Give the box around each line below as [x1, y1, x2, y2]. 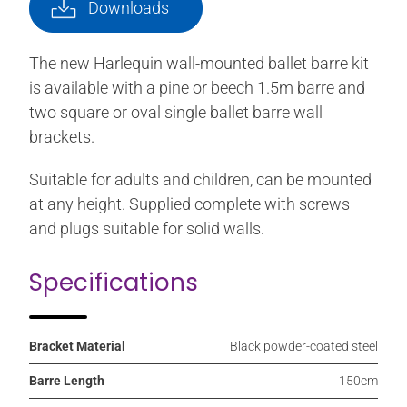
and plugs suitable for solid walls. [29, 219, 264, 239]
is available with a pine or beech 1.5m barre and [29, 78, 365, 98]
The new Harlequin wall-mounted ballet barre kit [29, 54, 369, 74]
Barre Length [29, 373, 104, 389]
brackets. [29, 127, 94, 147]
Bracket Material [29, 339, 125, 354]
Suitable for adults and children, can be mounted [29, 170, 372, 190]
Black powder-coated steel [230, 339, 378, 354]
